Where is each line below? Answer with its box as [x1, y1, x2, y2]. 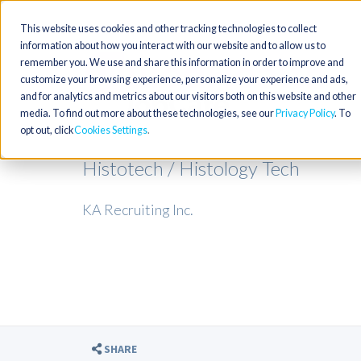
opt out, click [20, 124, 73, 136]
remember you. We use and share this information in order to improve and [20, 56, 344, 68]
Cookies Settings [74, 124, 147, 136]
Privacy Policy [276, 107, 334, 119]
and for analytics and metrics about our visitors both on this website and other [20, 90, 356, 102]
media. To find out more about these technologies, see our [20, 107, 276, 119]
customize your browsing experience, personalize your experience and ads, [20, 73, 348, 85]
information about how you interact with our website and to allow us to [20, 39, 326, 52]
